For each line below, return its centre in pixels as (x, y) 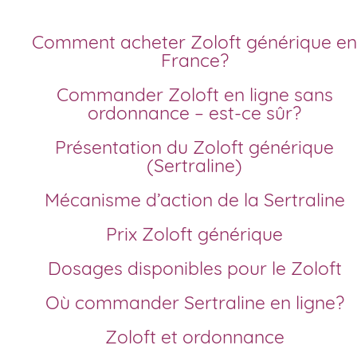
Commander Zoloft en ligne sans (62, 95)
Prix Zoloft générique (200, 234)
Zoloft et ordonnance (200, 337)
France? (194, 61)
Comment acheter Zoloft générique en (38, 42)
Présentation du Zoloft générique (61, 147)
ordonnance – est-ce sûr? (194, 113)
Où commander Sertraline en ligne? (202, 303)
